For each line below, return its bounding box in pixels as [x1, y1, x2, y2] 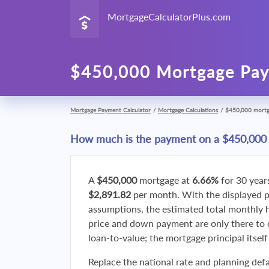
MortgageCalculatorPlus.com [107, 11, 231, 22]
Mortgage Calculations [158, 106, 218, 113]
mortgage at [137, 174, 192, 186]
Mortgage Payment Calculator [70, 106, 151, 113]
